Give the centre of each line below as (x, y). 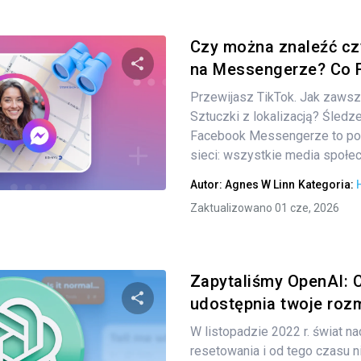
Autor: (207, 185)
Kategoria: (327, 185)
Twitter (151, 172)
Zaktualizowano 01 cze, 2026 (264, 208)
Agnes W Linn (259, 185)
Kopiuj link (276, 172)
